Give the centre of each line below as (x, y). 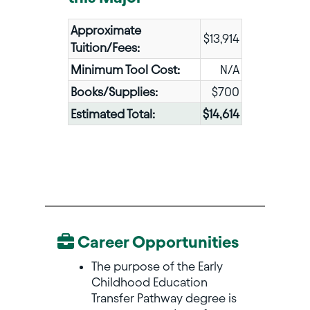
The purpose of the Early (157, 266)
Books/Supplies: (114, 92)
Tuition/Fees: (105, 48)
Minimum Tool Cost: (125, 70)
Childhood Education (149, 282)
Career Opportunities (156, 243)
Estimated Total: (112, 114)
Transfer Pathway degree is (164, 298)
